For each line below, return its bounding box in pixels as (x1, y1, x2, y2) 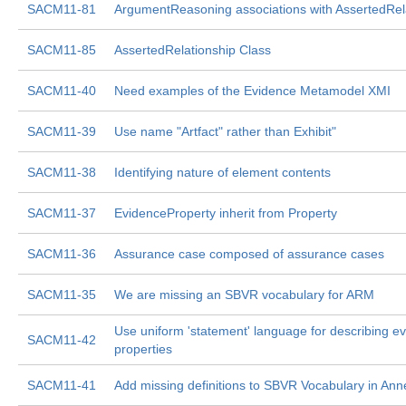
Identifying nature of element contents (114, 165, 331, 179)
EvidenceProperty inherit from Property (114, 206, 337, 220)
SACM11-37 (27, 206, 96, 220)
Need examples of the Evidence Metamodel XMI (114, 83, 391, 98)
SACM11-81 (27, 2, 96, 16)
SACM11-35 (27, 287, 96, 302)
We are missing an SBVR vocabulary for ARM (114, 287, 374, 302)
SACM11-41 (27, 378, 96, 392)
